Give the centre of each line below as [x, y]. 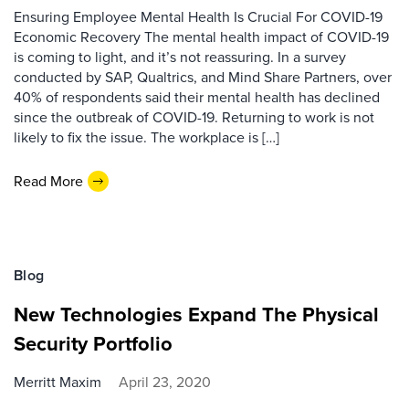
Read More [48, 181]
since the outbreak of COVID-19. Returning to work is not [194, 117]
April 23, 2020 [165, 382]
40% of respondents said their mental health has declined [197, 97]
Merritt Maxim [58, 382]
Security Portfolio [93, 344]
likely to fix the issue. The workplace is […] [147, 137]
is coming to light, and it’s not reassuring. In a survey [180, 57]
